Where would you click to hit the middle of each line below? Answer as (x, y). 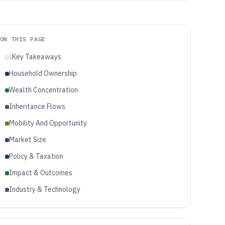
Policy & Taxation (36, 156)
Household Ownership (43, 73)
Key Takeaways (36, 57)
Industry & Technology (44, 189)
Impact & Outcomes (40, 173)
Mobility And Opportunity (48, 123)
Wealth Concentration (43, 90)
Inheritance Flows (37, 106)
